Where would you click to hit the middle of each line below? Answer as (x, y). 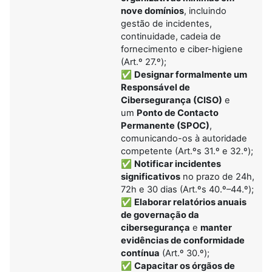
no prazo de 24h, (217, 176)
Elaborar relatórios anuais (190, 202)
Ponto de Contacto (178, 113)
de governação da (160, 215)
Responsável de (155, 87)
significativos (151, 176)
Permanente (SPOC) (165, 125)
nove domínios (152, 11)
